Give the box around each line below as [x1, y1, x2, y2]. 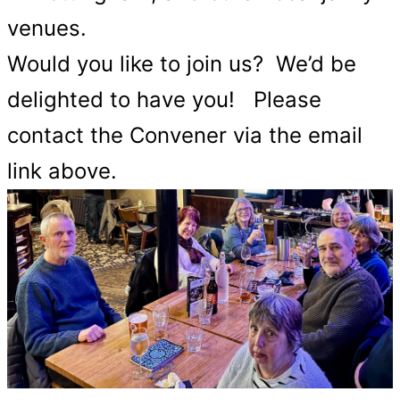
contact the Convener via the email [7, 122, 362, 148]
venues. [7, 15, 87, 41]
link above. [7, 158, 117, 184]
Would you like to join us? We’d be [7, 51, 356, 77]
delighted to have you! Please [7, 87, 321, 112]
